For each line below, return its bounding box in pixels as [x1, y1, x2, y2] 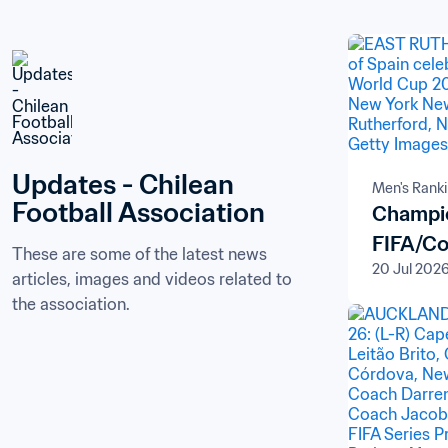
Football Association [12, 195, 265, 229]
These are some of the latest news [12, 244, 267, 264]
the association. [12, 294, 130, 314]
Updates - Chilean [12, 167, 234, 201]
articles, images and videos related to [12, 269, 292, 289]
